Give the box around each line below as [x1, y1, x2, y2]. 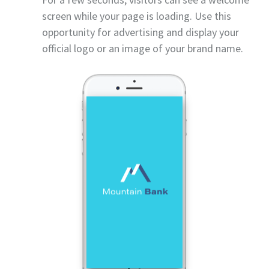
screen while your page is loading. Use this [42, 8, 231, 23]
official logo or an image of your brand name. [42, 41, 243, 55]
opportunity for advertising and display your [42, 25, 239, 39]
